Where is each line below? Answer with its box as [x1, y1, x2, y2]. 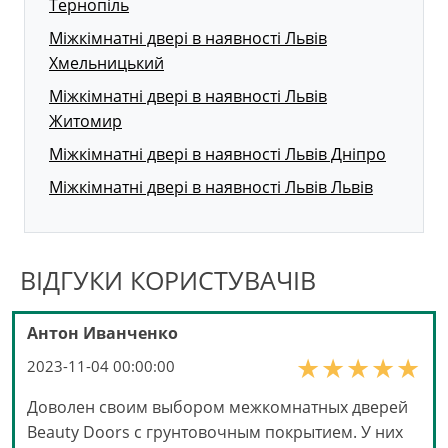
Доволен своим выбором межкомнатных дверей [27, 395, 408, 418]
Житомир [49, 109, 122, 132]
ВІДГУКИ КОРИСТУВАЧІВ [20, 262, 316, 297]
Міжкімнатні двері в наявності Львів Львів [49, 175, 373, 198]
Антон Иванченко [27, 321, 178, 344]
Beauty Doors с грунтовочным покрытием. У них [27, 420, 403, 443]
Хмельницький [49, 51, 164, 74]
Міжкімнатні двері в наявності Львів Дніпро [49, 142, 386, 165]
